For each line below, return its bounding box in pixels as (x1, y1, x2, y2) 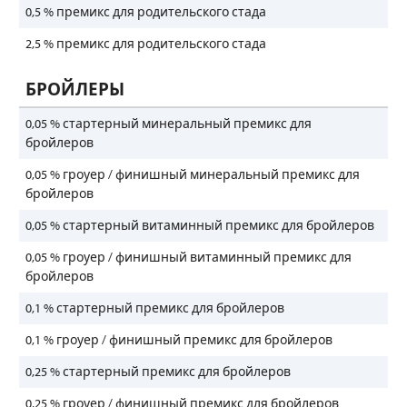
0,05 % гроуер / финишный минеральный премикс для (25, 166, 360, 183)
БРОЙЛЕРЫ (25, 78, 124, 100)
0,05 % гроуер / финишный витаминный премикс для (25, 249, 352, 265)
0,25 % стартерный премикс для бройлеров (25, 363, 291, 380)
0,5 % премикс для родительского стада (25, 4, 266, 20)
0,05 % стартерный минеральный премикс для (25, 115, 312, 132)
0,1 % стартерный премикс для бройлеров (25, 300, 284, 316)
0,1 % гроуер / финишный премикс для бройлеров (25, 332, 333, 348)
